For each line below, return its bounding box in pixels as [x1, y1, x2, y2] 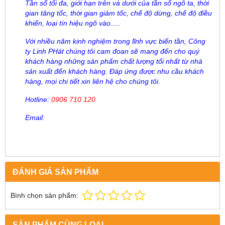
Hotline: [25, 95, 49, 103]
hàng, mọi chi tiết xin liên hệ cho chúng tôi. [25, 77, 160, 85]
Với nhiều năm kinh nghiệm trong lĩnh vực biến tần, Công [25, 37, 205, 45]
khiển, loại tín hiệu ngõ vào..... [25, 19, 121, 27]
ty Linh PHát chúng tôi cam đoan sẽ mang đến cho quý [25, 47, 199, 55]
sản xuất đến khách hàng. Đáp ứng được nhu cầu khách [25, 67, 204, 75]
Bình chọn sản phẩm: [11, 191, 78, 199]
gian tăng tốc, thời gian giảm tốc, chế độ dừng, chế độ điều [25, 9, 212, 17]
